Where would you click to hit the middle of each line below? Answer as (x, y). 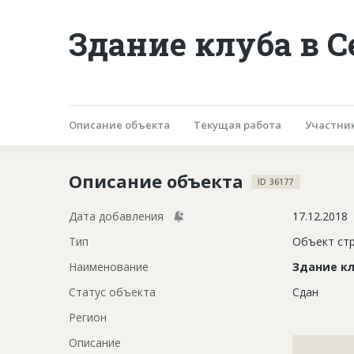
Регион (88, 317)
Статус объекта (112, 292)
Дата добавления (116, 216)
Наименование (109, 266)
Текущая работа (237, 124)
